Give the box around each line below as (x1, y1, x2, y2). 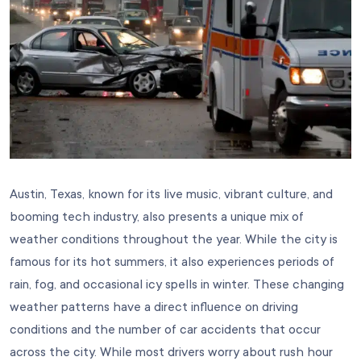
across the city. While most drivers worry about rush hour (10, 344, 333, 359)
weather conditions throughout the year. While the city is (10, 231, 338, 247)
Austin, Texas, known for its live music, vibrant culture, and (10, 186, 333, 201)
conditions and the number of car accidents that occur (10, 322, 321, 337)
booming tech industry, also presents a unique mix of (10, 209, 304, 224)
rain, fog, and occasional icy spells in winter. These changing (10, 276, 344, 292)
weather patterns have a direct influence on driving (10, 299, 298, 314)
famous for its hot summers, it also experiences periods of (10, 254, 334, 269)
